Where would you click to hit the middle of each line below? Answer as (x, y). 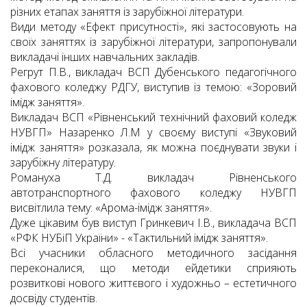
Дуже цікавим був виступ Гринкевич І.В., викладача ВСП (153, 223)
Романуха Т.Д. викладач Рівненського (153, 178)
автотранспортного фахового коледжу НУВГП (153, 193)
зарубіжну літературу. (63, 163)
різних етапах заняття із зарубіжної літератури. (127, 12)
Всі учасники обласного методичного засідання (153, 253)
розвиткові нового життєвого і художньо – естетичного (153, 283)
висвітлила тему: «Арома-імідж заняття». (111, 208)
